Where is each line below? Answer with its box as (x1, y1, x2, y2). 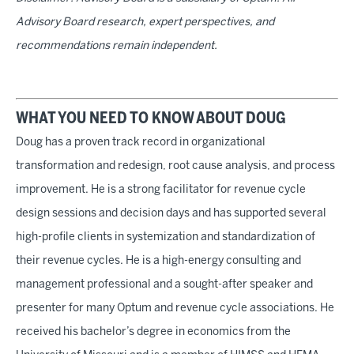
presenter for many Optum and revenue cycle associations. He (16, 303, 334, 314)
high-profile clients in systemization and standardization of (16, 232, 315, 243)
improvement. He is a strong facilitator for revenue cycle (16, 185, 306, 195)
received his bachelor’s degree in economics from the (16, 327, 291, 337)
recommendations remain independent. (16, 41, 217, 51)
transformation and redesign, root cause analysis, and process (16, 161, 335, 171)
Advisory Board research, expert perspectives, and (16, 17, 274, 28)
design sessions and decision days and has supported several (16, 209, 326, 219)
